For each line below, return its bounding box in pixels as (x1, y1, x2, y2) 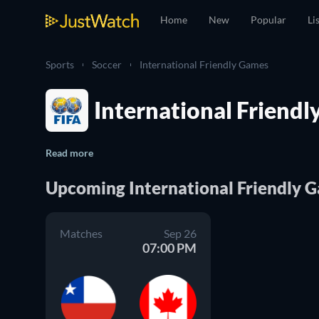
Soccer (92, 58, 122, 70)
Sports (46, 58, 74, 70)
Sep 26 (164, 226, 197, 240)
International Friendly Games (140, 58, 268, 70)
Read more (46, 147, 93, 159)
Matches (60, 226, 103, 240)
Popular (251, 14, 286, 26)
